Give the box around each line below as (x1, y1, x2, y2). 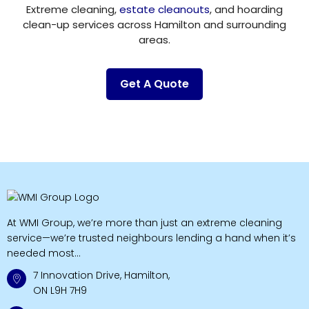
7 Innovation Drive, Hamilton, (33, 268, 170, 283)
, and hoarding (210, 2, 283, 17)
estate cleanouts (119, 2, 210, 17)
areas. (139, 32, 170, 48)
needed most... (7, 246, 81, 261)
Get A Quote (120, 76, 189, 92)
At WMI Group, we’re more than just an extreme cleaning (7, 216, 282, 230)
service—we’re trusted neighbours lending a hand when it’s (7, 231, 296, 246)
